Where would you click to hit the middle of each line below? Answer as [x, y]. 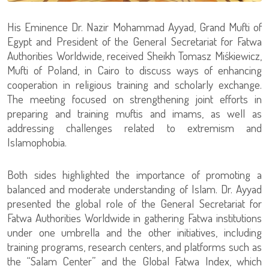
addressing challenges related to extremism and [134, 127]
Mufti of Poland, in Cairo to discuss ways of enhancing [134, 70]
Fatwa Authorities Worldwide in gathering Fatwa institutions [134, 217]
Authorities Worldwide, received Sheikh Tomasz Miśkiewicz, [134, 55]
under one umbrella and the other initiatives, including [134, 232]
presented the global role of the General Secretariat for [134, 203]
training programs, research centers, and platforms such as [134, 246]
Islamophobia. [37, 142]
